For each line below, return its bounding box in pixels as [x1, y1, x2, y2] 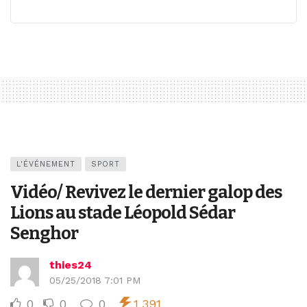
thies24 [49, 258, 92, 272]
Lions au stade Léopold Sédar [10, 202, 235, 224]
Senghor [10, 223, 78, 245]
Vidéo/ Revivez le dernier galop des [10, 182, 282, 204]
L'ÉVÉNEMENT [16, 160, 75, 169]
